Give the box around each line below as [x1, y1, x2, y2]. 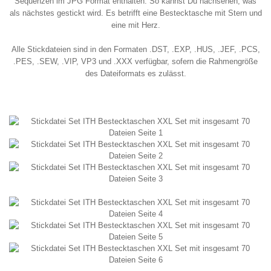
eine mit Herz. [111, 21, 160, 30]
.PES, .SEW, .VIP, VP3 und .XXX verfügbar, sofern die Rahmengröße [13, 57, 258, 66]
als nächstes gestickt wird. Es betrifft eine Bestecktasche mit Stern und [9, 8, 262, 18]
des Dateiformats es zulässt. [85, 69, 186, 78]
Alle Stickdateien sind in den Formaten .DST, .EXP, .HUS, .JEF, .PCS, [11, 45, 260, 54]
